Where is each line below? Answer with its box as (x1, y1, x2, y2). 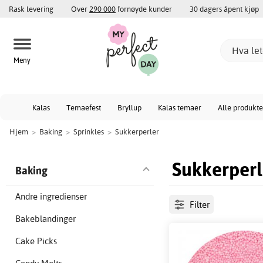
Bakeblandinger (15, 213, 76, 225)
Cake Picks (15, 235, 57, 247)
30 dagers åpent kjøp (190, 4, 259, 14)
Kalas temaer (158, 103, 201, 112)
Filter (189, 198, 210, 210)
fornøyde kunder (116, 4, 172, 14)
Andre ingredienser (15, 191, 87, 203)
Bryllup (117, 103, 141, 112)
